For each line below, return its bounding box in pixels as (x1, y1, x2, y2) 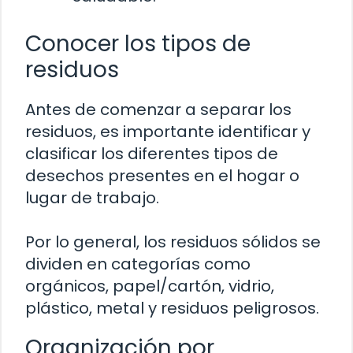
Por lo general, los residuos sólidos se (25, 231, 321, 254)
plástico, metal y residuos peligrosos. (25, 297, 319, 320)
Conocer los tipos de (25, 28, 251, 60)
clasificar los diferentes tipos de (25, 143, 278, 165)
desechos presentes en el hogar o (25, 165, 299, 188)
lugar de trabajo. (25, 187, 159, 210)
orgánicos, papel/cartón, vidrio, (25, 275, 274, 298)
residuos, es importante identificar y (25, 121, 310, 143)
